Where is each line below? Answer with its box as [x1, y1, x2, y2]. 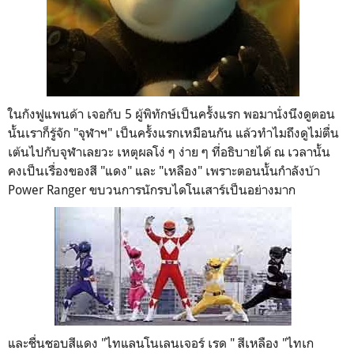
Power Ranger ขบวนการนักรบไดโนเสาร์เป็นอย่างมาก [8, 181, 299, 198]
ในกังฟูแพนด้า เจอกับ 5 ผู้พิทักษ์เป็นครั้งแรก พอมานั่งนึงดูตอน [8, 105, 335, 122]
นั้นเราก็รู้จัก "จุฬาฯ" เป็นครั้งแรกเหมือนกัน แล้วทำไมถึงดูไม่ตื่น [8, 124, 339, 141]
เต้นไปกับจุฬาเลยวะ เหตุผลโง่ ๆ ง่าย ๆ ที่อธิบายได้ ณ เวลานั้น [8, 143, 330, 160]
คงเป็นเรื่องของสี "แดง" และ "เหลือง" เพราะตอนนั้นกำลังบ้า [8, 162, 320, 179]
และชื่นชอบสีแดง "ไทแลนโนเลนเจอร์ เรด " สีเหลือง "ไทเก [8, 334, 314, 351]
